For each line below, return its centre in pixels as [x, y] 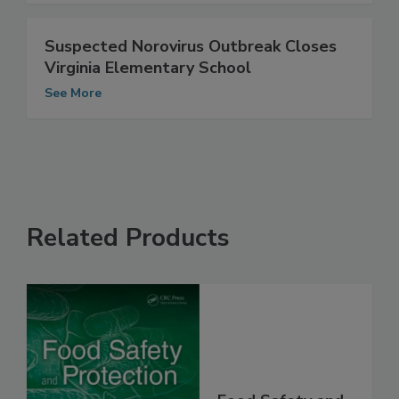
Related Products [128, 257]
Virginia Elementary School [148, 87]
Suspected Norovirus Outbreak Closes [191, 65]
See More [73, 112]
